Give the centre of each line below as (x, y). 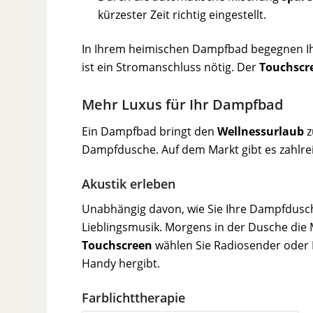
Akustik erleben (129, 183)
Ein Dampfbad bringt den (150, 131)
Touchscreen (117, 246)
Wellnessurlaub (261, 131)
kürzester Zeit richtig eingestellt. (182, 15)
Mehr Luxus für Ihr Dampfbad (183, 105)
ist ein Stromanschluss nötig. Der (171, 67)
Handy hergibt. (121, 264)
